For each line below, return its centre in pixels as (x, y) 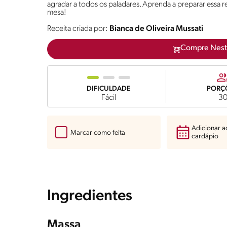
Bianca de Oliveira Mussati (156, 29)
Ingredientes (90, 197)
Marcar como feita (98, 133)
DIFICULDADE (108, 89)
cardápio (205, 137)
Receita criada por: (78, 29)
